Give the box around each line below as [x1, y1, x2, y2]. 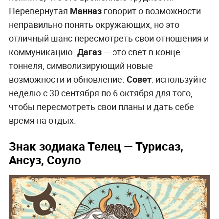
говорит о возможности [101, 4, 201, 17]
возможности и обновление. [8, 73, 127, 85]
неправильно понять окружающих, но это [8, 18, 179, 30]
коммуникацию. [8, 45, 77, 58]
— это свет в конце [101, 45, 180, 58]
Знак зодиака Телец [8, 138, 121, 154]
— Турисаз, [121, 138, 183, 154]
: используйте [151, 73, 207, 85]
